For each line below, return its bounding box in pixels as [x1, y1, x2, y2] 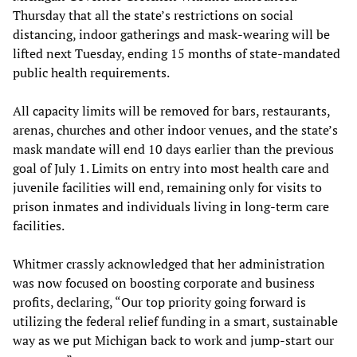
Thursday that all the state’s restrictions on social [13, 6, 293, 24]
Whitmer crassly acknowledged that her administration [13, 254, 325, 273]
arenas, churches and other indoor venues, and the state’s [13, 120, 338, 139]
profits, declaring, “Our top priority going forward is [13, 292, 306, 311]
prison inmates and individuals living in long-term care [13, 197, 329, 215]
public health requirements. [13, 63, 170, 81]
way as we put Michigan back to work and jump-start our [13, 331, 334, 349]
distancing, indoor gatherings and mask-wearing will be [13, 25, 330, 43]
